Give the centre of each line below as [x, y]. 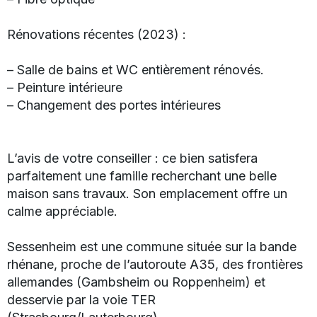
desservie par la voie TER [81, 299]
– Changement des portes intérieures [114, 105]
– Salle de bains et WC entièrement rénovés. [136, 69]
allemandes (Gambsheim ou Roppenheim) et [136, 282]
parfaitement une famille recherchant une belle [142, 175]
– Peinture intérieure [65, 87]
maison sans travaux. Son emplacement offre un [147, 193]
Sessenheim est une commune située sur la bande [152, 246]
